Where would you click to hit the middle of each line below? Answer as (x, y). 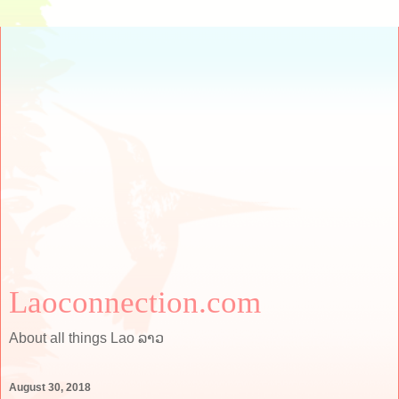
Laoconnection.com (135, 302)
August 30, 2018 (50, 388)
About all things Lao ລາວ (86, 338)
